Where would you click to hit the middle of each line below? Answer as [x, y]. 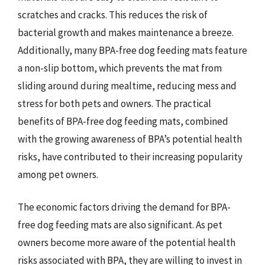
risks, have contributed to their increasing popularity [130, 156]
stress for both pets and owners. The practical [114, 103]
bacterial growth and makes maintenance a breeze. [126, 32]
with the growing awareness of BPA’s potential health [130, 139]
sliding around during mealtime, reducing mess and [127, 85]
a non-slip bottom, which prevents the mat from [120, 68]
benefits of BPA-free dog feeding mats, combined [123, 121]
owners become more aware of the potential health [127, 243]
